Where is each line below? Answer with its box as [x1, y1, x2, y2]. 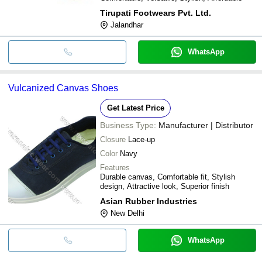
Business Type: [100, 120, 156, 130]
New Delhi [111, 208, 144, 218]
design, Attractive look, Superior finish [100, 181, 229, 191]
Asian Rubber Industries [100, 196, 197, 206]
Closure [100, 135, 126, 144]
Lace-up [128, 135, 155, 144]
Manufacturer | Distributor [158, 120, 253, 130]
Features [100, 163, 130, 172]
